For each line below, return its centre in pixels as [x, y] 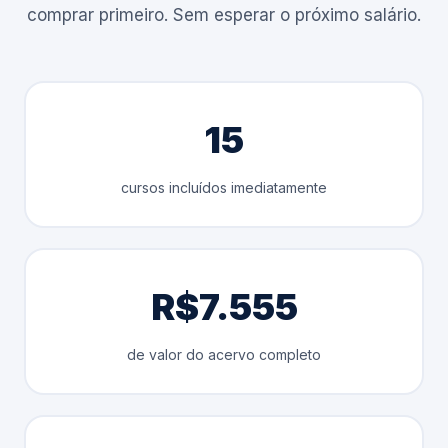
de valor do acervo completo [224, 354]
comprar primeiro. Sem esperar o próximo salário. [224, 15]
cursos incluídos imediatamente [224, 187]
